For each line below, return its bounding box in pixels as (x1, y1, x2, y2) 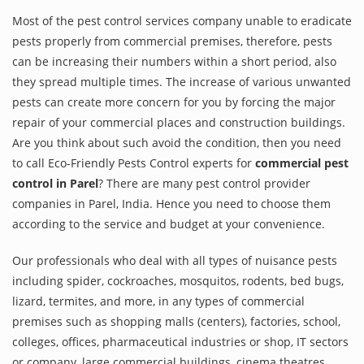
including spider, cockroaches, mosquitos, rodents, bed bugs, (12, 273, 344, 289)
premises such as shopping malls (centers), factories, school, (12, 314, 340, 330)
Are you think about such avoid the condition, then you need (12, 135, 341, 151)
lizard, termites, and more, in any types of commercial (12, 293, 305, 310)
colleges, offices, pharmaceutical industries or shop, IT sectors (12, 334, 349, 350)
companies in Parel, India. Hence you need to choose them (12, 196, 331, 212)
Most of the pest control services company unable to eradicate (12, 13, 352, 29)
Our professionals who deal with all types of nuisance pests (12, 253, 337, 269)
